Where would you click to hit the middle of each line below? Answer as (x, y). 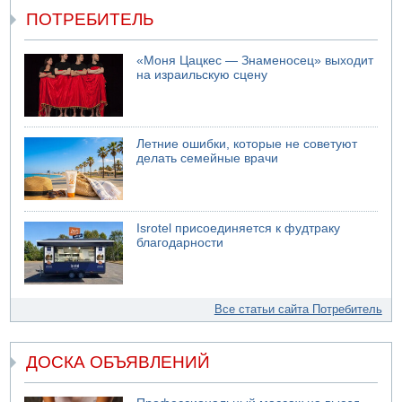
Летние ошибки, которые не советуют (247, 144)
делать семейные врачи (208, 159)
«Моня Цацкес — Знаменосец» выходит (255, 60)
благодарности (180, 242)
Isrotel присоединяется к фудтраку (239, 228)
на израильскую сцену (202, 74)
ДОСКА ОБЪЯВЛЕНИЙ (118, 363)
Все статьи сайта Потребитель (298, 309)
